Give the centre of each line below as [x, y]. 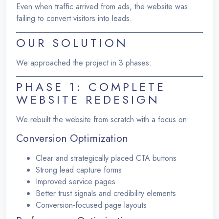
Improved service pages [76, 182]
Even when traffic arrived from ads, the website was [102, 7]
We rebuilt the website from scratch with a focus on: [103, 119]
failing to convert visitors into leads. [74, 19]
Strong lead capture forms [79, 170]
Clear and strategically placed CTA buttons [106, 158]
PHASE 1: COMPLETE [91, 87]
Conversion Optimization [72, 139]
